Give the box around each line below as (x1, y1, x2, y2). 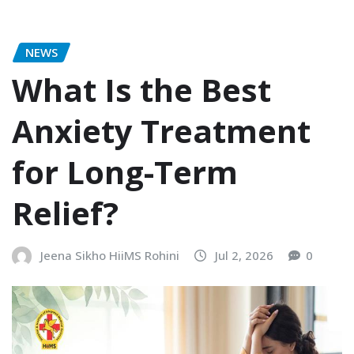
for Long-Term (12, 150, 238, 194)
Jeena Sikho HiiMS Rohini (40, 247, 179, 264)
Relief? (12, 191, 119, 235)
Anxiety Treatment (12, 109, 311, 153)
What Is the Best (12, 68, 271, 112)
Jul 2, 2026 (215, 247, 273, 264)
